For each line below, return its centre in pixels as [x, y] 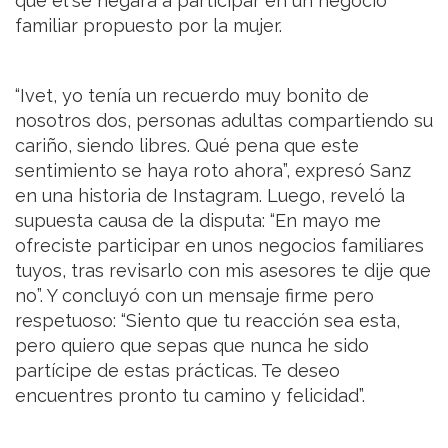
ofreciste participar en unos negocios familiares [219, 245]
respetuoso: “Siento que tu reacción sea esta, [207, 320]
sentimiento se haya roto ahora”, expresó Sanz [213, 170]
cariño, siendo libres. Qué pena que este [187, 145]
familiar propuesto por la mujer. [148, 25]
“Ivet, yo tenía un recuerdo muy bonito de [192, 95]
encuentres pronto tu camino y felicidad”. [190, 395]
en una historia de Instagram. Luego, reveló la [210, 195]
